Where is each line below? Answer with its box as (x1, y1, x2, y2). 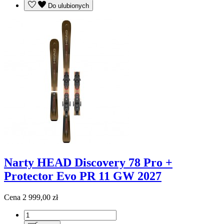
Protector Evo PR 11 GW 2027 (4, 169, 161, 182)
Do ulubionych (48, 1, 89, 9)
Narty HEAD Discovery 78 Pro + (4, 155, 172, 169)
